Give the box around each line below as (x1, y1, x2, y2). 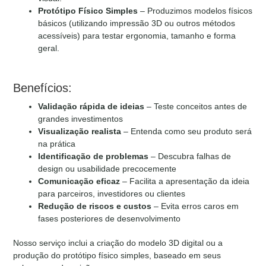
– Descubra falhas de (148, 151, 232, 161)
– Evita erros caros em (151, 201, 239, 211)
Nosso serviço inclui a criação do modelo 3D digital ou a (13, 238, 223, 248)
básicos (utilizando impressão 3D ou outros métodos (38, 18, 236, 28)
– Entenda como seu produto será (121, 126, 252, 137)
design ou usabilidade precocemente (38, 164, 177, 174)
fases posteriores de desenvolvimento (38, 214, 181, 224)
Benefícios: (13, 81, 72, 94)
